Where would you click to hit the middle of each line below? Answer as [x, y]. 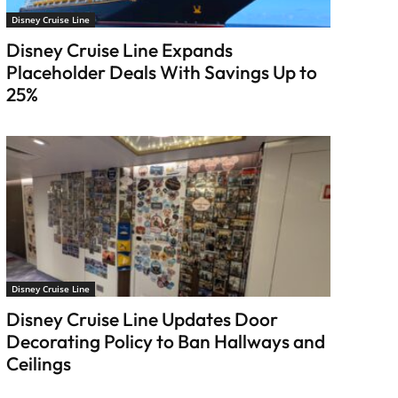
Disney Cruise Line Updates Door [142, 318]
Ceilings [38, 363]
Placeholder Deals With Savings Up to [161, 72]
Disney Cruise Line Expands [119, 50]
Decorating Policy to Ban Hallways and [165, 341]
